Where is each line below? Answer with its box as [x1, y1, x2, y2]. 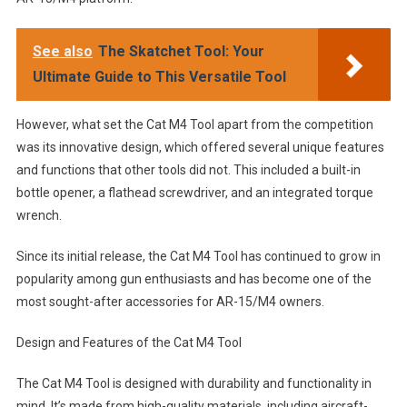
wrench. [15, 207, 62, 223]
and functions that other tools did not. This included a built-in [15, 162, 361, 177]
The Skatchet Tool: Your [97, 42, 264, 60]
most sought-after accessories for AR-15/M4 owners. [15, 293, 324, 309]
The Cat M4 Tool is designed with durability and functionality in [15, 375, 372, 391]
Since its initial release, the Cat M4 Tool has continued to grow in [15, 248, 381, 263]
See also [32, 42, 93, 60]
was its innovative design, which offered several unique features [15, 139, 384, 154]
